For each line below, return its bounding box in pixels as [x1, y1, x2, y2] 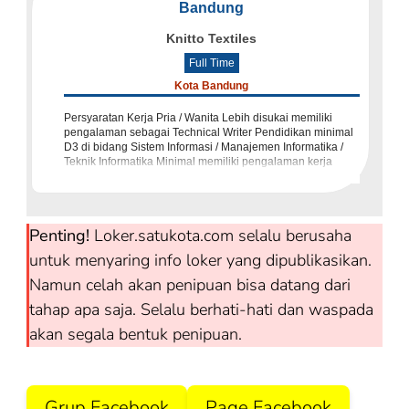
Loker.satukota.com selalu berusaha [89, 225, 351, 247]
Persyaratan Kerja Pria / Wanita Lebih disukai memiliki [64, 111, 332, 125]
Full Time [188, 57, 235, 70]
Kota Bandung [174, 79, 249, 93]
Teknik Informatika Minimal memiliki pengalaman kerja [64, 155, 332, 169]
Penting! [29, 225, 89, 247]
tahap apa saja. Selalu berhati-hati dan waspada [29, 299, 373, 321]
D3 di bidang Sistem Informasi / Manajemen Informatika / [64, 141, 343, 154]
